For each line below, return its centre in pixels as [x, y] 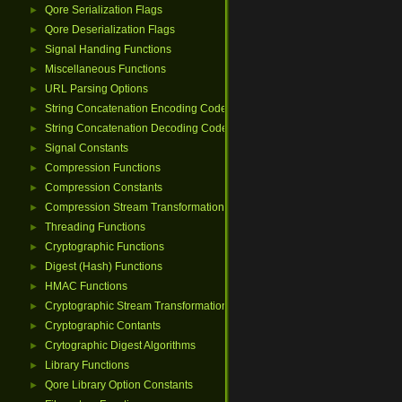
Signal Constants [87, 148]
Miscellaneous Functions [105, 69]
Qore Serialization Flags [104, 10]
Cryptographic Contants [103, 326]
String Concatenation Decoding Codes [139, 128]
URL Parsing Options [96, 89]
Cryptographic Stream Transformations [139, 306]
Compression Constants [104, 188]
